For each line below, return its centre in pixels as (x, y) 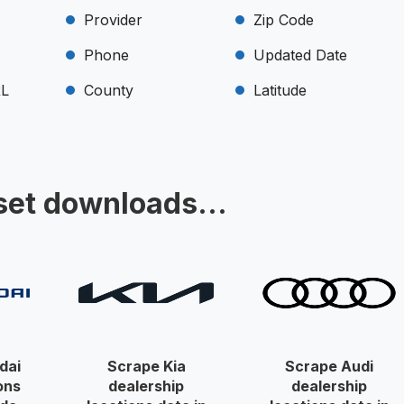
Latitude (280, 90)
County (108, 90)
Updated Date (300, 55)
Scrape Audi (330, 366)
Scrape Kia (146, 366)
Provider (113, 20)
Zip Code (283, 20)
